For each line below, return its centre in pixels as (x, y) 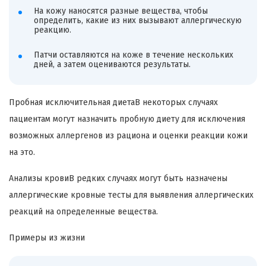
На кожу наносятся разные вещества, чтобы (121, 11)
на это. (22, 152)
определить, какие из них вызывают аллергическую (137, 21)
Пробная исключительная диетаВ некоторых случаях (113, 102)
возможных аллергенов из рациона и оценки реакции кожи (128, 135)
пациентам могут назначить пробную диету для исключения (127, 119)
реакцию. (52, 30)
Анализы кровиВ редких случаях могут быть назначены (118, 178)
